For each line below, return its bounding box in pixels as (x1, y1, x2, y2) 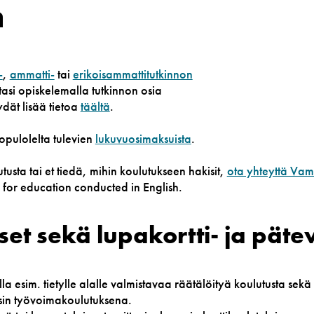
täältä (80, 98, 110, 115)
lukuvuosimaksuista (95, 130, 191, 147)
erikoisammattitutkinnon (72, 66, 193, 83)
